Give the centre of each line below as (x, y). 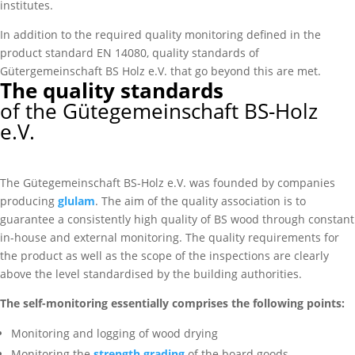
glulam (76, 201)
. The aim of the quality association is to (200, 201)
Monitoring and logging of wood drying (115, 333)
